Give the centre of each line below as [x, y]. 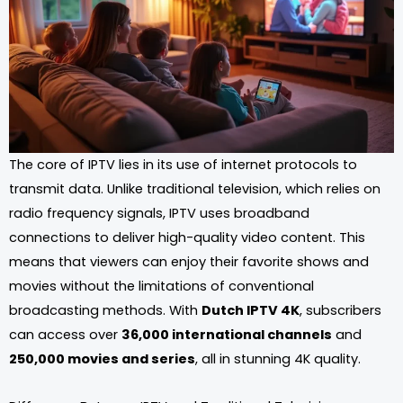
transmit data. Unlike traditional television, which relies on [195, 189]
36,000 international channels [227, 335]
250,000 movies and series [102, 359]
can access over [65, 335]
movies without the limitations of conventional [161, 287]
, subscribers [340, 311]
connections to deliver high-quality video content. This [187, 238]
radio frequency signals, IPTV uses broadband [159, 214]
